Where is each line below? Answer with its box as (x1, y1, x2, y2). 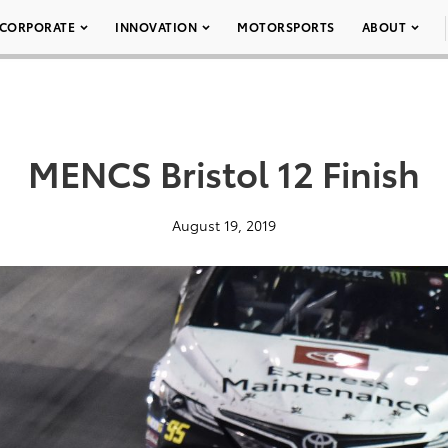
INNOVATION (115, 18, 197, 35)
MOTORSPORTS (237, 18, 335, 35)
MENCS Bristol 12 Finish (28, 147, 420, 197)
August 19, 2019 (172, 215, 276, 235)
